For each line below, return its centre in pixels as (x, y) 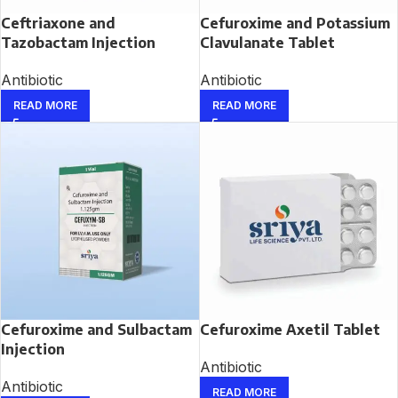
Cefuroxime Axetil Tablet (290, 330)
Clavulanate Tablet (267, 42)
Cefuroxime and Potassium (295, 23)
